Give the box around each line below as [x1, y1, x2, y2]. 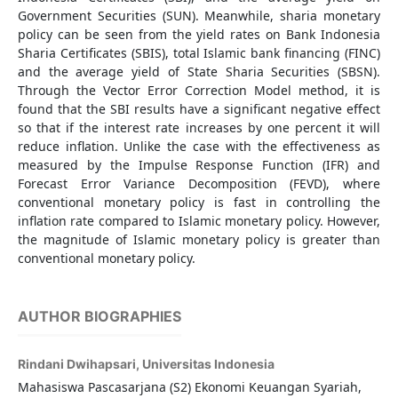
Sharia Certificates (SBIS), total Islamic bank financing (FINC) [17, 44, 381, 62]
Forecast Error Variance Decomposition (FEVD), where [17, 175, 381, 193]
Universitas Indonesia [141, 356, 275, 372]
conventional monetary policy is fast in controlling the [17, 194, 381, 211]
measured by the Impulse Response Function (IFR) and [17, 156, 381, 174]
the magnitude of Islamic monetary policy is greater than [17, 231, 381, 249]
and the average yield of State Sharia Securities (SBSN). [17, 63, 381, 81]
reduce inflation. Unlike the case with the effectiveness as [17, 138, 381, 155]
